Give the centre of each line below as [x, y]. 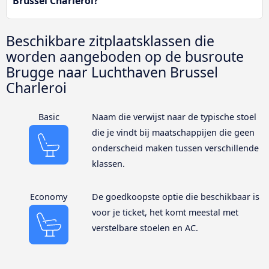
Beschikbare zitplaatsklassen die [110, 41]
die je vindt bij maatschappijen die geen [173, 133]
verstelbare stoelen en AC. [145, 228]
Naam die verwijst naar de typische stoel [174, 117]
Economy [49, 197]
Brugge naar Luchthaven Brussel [112, 72]
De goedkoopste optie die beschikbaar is [175, 197]
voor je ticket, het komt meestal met [165, 213]
